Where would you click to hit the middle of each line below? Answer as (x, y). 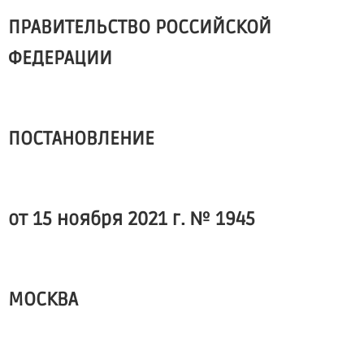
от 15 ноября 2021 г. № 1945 (132, 219)
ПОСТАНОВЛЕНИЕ (81, 139)
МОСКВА (43, 300)
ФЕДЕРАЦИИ (60, 58)
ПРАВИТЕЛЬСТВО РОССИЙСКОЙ (140, 28)
